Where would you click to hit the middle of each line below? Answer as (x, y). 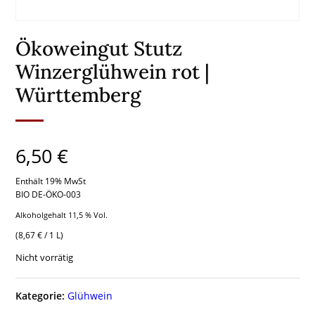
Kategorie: (40, 296)
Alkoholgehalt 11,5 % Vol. (62, 215)
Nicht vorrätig (45, 258)
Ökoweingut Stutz (99, 49)
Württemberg (79, 95)
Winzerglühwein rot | (113, 72)
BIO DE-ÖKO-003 (49, 195)
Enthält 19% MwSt (51, 181)
